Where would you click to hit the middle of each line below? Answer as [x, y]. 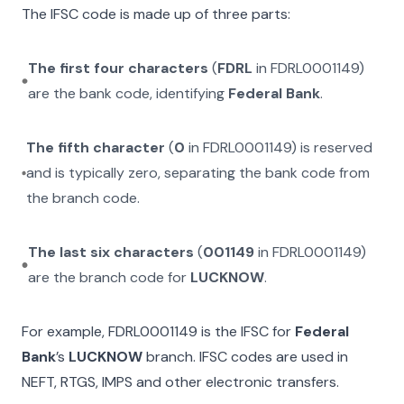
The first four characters [118, 68]
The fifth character [96, 147]
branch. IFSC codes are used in [245, 357]
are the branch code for [110, 277]
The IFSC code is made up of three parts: [156, 14]
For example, [65, 331]
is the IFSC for [244, 331]
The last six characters [111, 252]
